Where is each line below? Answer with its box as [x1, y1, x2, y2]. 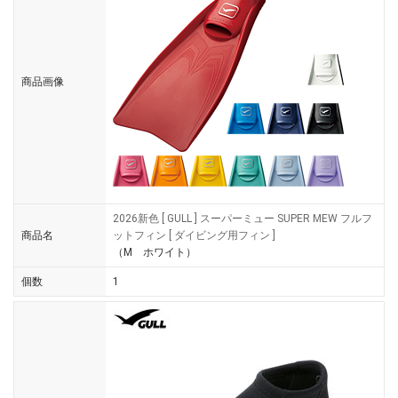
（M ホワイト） [113, 246, 196, 259]
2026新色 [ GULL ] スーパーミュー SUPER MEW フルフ [113, 212, 372, 225]
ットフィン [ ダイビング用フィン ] [113, 229, 275, 242]
